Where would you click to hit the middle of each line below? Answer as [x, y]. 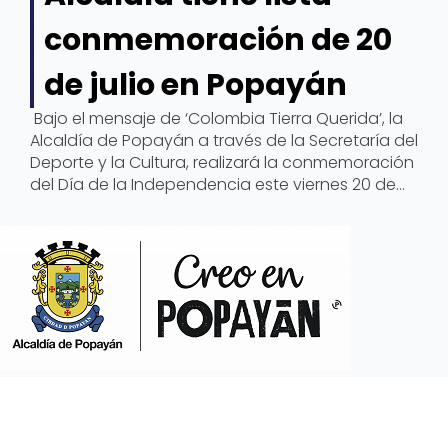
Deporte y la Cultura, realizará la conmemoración [222, 162]
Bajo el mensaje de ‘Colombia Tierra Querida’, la [216, 118]
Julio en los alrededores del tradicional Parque [210, 206]
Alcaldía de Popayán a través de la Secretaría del [224, 140]
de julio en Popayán [195, 84]
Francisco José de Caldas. [132, 228]
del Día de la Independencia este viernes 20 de [213, 184]
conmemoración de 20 [218, 39]
